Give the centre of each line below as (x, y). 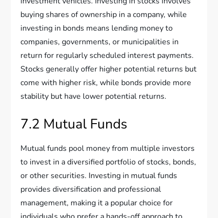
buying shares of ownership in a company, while (104, 15)
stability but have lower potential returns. (94, 97)
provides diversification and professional (91, 190)
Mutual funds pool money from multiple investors (108, 149)
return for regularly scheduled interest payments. (107, 56)
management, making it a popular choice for (97, 203)
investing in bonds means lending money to (97, 28)
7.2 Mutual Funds (74, 124)
